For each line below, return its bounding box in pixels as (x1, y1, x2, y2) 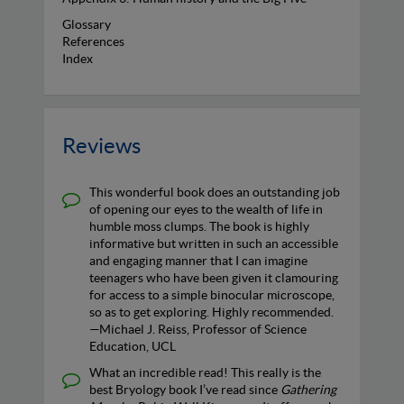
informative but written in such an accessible (89, 235, 338, 251)
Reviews (62, 133, 141, 158)
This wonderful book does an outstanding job (89, 184, 340, 199)
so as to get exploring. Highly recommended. (89, 304, 334, 319)
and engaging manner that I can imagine (89, 252, 308, 268)
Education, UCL (89, 338, 176, 353)
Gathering (280, 381, 336, 397)
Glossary (62, 16, 111, 32)
